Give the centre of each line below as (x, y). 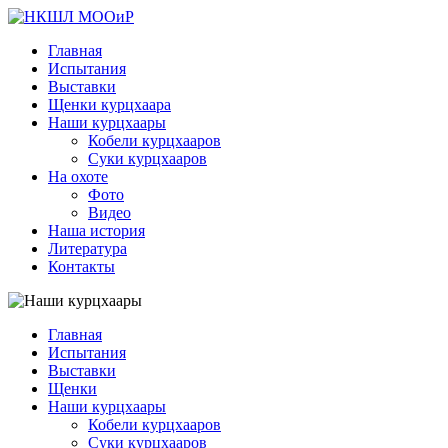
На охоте (78, 176)
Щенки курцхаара (109, 104)
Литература (87, 248)
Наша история (96, 230)
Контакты (81, 266)
